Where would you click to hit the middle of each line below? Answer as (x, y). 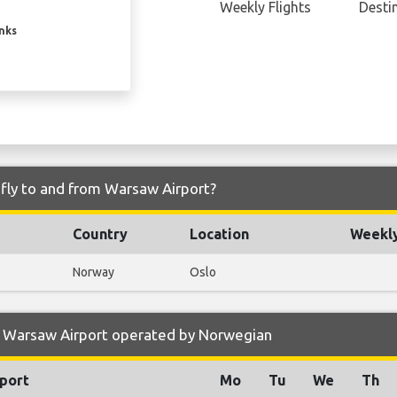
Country (100, 234)
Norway (93, 272)
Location (219, 234)
